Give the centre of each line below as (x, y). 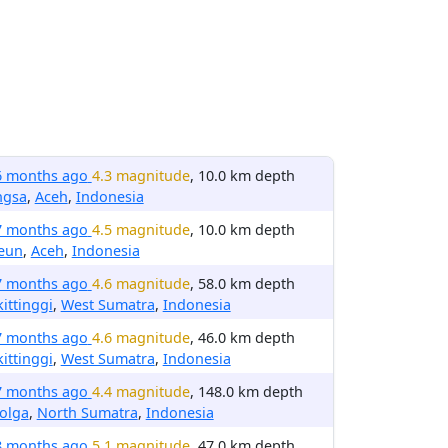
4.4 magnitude (140, 391)
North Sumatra (87, 412)
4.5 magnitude (140, 229)
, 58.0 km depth (242, 283)
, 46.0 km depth (242, 337)
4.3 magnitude (140, 175)
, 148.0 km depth (246, 391)
